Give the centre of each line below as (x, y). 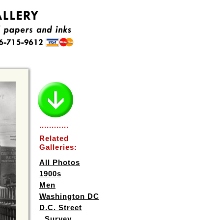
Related (54, 138)
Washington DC (69, 196)
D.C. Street (61, 207)
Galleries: (58, 147)
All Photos (60, 162)
